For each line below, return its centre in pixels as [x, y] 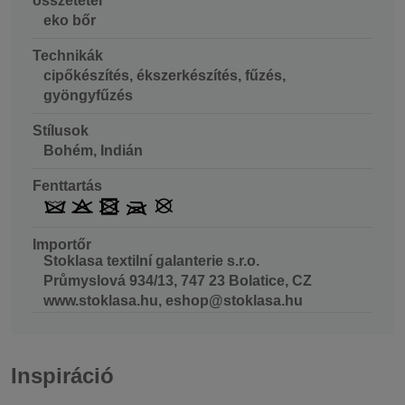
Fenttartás [67, 185]
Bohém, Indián [93, 150]
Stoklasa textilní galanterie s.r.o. [151, 260]
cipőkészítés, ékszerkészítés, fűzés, [165, 75]
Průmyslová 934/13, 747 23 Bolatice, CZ [178, 280]
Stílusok [61, 130]
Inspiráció [62, 376]
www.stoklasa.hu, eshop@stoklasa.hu [173, 300]
